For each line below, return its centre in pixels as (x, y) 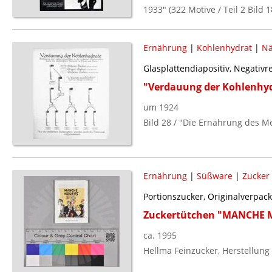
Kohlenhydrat (224, 47)
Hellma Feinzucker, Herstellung (206, 250)
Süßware (214, 175)
